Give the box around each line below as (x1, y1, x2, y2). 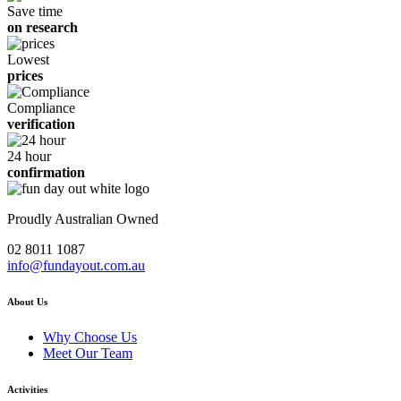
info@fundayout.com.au (7, 257, 145, 273)
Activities (7, 383, 47, 395)
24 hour (7, 148, 51, 164)
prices (7, 67, 43, 83)
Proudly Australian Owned (7, 210, 158, 226)
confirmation (7, 164, 85, 180)
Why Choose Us (43, 328, 137, 345)
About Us (7, 295, 47, 307)
